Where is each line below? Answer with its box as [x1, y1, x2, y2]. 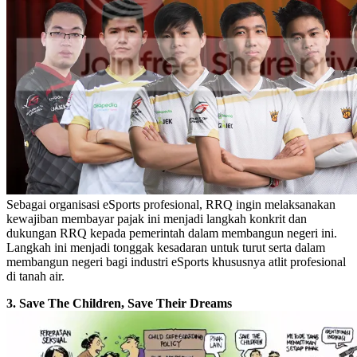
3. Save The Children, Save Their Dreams [6, 296, 232, 310]
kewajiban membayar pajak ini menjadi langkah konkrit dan [6, 211, 307, 226]
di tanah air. [6, 269, 65, 283]
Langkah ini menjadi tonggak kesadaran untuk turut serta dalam [6, 240, 325, 254]
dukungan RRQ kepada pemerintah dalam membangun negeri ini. [6, 226, 337, 240]
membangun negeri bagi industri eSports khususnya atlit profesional [6, 254, 346, 269]
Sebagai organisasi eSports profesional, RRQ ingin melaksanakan [6, 197, 335, 211]
